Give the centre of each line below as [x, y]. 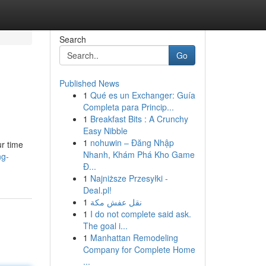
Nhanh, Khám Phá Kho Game [139, 154]
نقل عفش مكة [116, 202]
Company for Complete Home [139, 249]
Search [72, 39]
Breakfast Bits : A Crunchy [139, 119]
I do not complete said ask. [140, 214]
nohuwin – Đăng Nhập [132, 142]
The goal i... [105, 226]
